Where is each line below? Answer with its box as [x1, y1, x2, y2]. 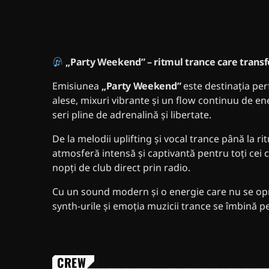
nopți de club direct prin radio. [52, 161, 190, 175]
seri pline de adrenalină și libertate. [52, 108, 211, 122]
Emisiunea [52, 79, 101, 93]
